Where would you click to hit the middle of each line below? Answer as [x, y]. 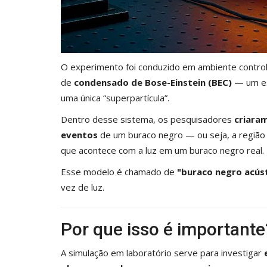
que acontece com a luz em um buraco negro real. [162, 150]
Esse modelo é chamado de [119, 171]
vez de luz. [83, 187]
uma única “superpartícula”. [115, 97]
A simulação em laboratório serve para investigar [162, 252]
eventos [79, 134]
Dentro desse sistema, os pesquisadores [148, 119]
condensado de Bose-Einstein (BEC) [153, 82]
